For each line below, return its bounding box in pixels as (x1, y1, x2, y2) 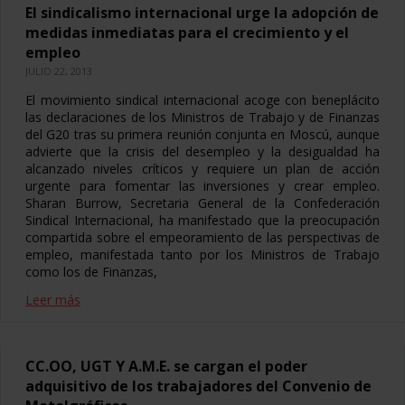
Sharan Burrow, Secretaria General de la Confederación (25, 194, 380, 212)
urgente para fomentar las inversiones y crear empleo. (25, 177, 380, 194)
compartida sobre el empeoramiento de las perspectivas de (25, 229, 380, 246)
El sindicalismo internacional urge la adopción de (25, 3, 379, 23)
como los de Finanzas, (25, 263, 157, 280)
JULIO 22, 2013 (25, 64, 92, 78)
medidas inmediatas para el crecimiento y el (25, 23, 349, 42)
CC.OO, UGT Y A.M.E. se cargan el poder (25, 356, 307, 376)
